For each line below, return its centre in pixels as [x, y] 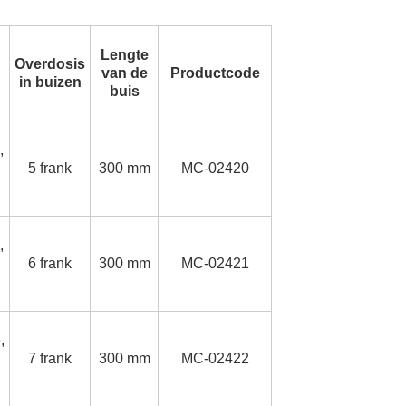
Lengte [124, 55]
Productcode [215, 73]
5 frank [50, 169]
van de [124, 73]
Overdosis [50, 64]
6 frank [50, 264]
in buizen [50, 82]
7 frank [50, 359]
